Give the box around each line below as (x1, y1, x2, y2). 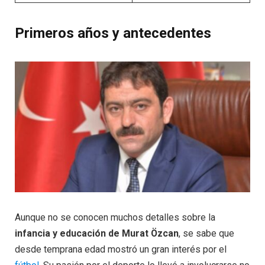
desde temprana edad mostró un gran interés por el (15, 244, 227, 256)
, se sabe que (179, 228, 234, 240)
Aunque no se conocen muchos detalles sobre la (15, 212, 215, 224)
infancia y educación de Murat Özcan (15, 228, 179, 240)
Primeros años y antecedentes (15, 24, 211, 41)
